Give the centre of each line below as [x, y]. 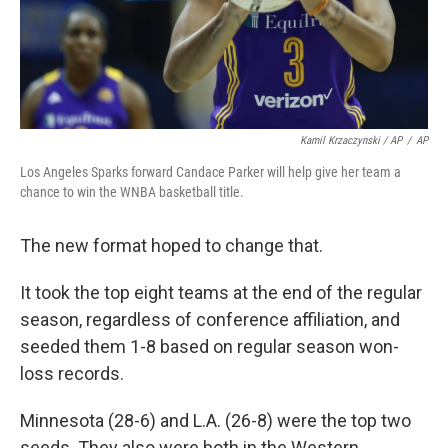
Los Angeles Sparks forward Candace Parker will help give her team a [210, 172]
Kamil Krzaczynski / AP [351, 140]
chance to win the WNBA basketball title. [132, 192]
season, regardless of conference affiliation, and [210, 319]
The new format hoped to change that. [171, 245]
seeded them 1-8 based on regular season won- [209, 346]
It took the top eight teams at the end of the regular [221, 292]
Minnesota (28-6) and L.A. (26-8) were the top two [215, 420]
